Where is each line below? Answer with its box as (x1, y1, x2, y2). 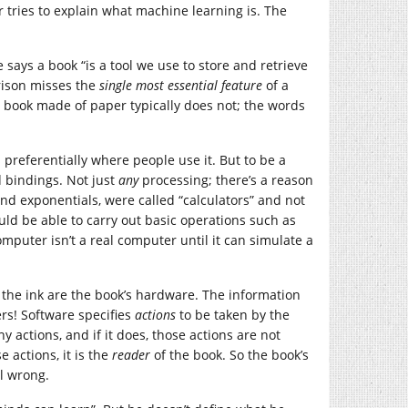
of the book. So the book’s (150, 346, 309, 363)
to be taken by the (176, 306, 290, 323)
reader (112, 346, 150, 363)
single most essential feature (99, 76, 262, 94)
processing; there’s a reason (138, 171, 313, 189)
